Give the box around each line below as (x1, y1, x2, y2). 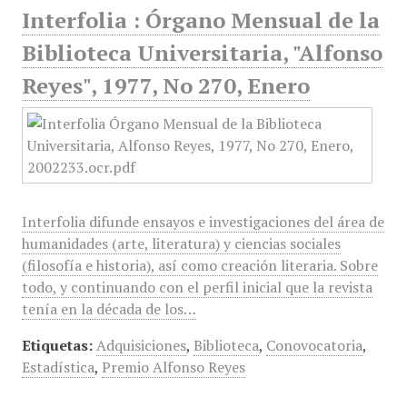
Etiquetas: (21, 335, 93, 355)
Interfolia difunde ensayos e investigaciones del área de (21, 212, 384, 232)
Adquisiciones (95, 335, 186, 355)
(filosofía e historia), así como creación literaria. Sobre (21, 255, 378, 275)
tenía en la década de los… (21, 299, 196, 319)
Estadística (21, 357, 94, 377)
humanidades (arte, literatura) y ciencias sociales (21, 233, 341, 253)
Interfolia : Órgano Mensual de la (21, 5, 380, 35)
